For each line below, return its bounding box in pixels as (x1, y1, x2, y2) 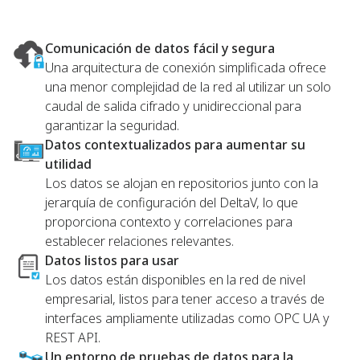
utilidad (45, 155, 92, 173)
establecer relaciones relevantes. (45, 232, 234, 250)
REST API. (45, 329, 100, 346)
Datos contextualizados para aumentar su (45, 136, 305, 153)
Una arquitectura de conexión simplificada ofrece (45, 59, 326, 76)
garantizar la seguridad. (45, 117, 179, 134)
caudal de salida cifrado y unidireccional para (45, 97, 301, 115)
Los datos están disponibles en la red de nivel (45, 271, 305, 288)
